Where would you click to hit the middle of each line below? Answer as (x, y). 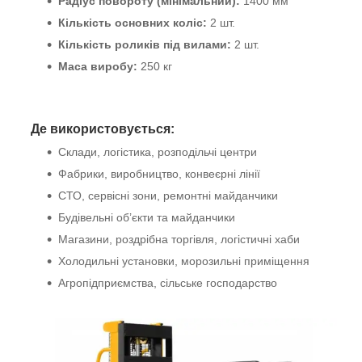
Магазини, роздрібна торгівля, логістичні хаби (179, 239)
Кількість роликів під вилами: (145, 44)
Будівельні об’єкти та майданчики (147, 217)
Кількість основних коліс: (133, 23)
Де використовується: (103, 129)
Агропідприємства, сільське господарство (168, 283)
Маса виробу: (98, 66)
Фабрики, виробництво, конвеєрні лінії (159, 174)
